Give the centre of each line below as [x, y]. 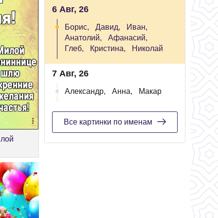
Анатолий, [83, 38]
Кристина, [108, 48]
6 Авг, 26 [70, 9]
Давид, [108, 27]
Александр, [85, 91]
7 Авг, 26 [70, 73]
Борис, [77, 27]
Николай [147, 48]
